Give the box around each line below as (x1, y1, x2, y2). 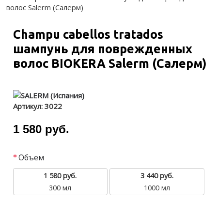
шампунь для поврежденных (13, 42, 192, 56)
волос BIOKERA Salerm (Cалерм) (13, 57, 207, 70)
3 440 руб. (140, 171, 174, 180)
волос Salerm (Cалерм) (6, 2, 83, 12)
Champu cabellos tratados (13, 28, 163, 41)
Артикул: (13, 101, 45, 111)
